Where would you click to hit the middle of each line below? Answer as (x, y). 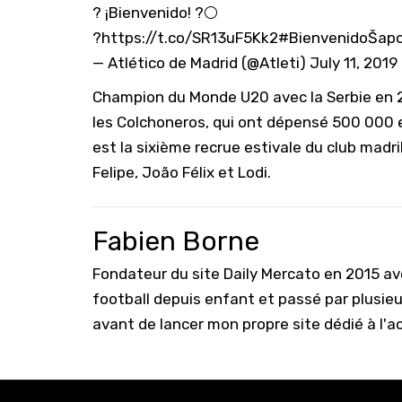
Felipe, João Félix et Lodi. (182, 172)
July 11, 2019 (354, 62)
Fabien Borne (176, 241)
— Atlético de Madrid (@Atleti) (201, 62)
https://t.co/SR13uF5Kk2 (190, 37)
